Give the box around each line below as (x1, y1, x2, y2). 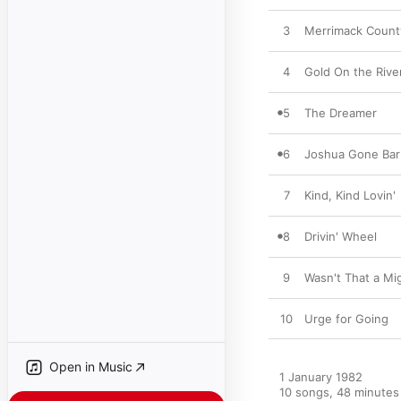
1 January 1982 (279, 370, 363, 384)
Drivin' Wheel (304, 229, 377, 243)
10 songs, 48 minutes (279, 385, 399, 399)
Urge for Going (304, 311, 388, 326)
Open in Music (49, 359, 132, 374)
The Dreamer (304, 106, 377, 120)
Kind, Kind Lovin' (304, 188, 396, 202)
